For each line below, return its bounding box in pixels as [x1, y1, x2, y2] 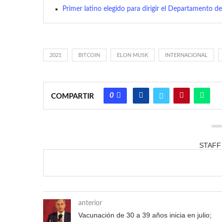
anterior [78, 199, 102, 207]
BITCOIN [78, 52, 100, 58]
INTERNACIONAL [165, 52, 208, 58]
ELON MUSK [117, 52, 148, 58]
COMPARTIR [51, 92, 94, 100]
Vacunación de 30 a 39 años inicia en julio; [78, 211, 212, 219]
